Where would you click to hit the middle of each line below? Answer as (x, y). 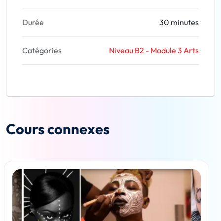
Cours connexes (58, 129)
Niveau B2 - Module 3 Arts (154, 50)
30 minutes (179, 22)
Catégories (42, 50)
